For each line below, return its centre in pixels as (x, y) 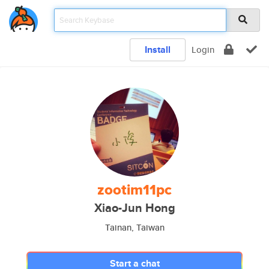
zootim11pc (134, 190)
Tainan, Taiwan (134, 227)
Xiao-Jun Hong (134, 208)
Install (158, 50)
